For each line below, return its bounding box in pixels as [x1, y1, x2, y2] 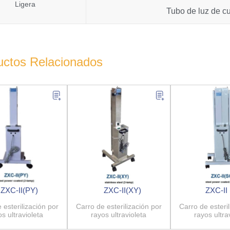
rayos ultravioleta [91, 210, 147, 219]
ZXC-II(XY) [103, 186, 141, 195]
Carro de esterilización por [75, 202, 162, 211]
